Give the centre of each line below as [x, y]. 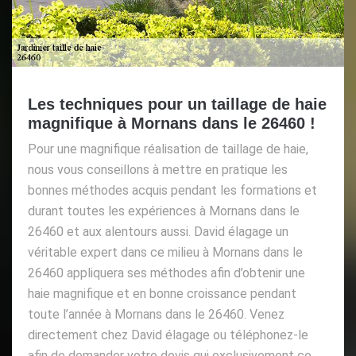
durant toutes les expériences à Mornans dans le [164, 211]
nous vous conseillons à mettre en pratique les [158, 169]
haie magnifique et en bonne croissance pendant [162, 293]
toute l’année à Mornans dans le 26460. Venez [156, 314]
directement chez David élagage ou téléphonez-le [168, 335]
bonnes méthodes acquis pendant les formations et [172, 190]
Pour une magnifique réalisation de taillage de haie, [168, 149]
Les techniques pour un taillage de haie [177, 104]
